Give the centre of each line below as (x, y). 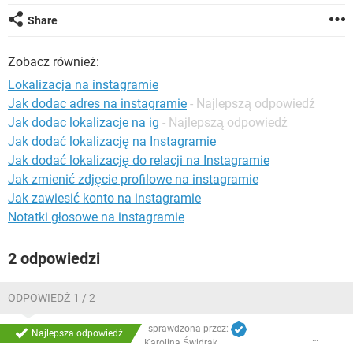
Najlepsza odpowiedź (77, 333)
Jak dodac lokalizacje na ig (84, 123)
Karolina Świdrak (181, 343)
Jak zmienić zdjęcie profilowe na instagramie (133, 179)
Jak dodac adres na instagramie (97, 104)
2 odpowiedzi (54, 258)
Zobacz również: (54, 62)
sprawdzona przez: (190, 329)
